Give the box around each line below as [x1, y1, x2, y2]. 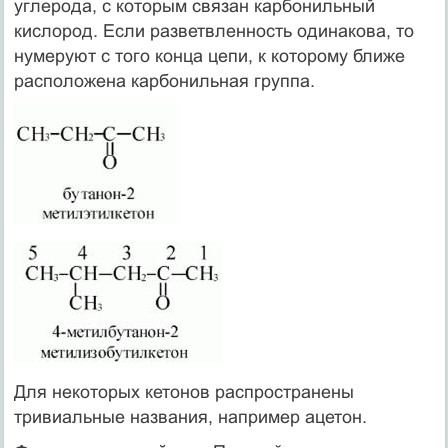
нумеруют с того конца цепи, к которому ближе [13, 45, 405, 66]
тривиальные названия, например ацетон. [13, 406, 367, 427]
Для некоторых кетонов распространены [13, 381, 354, 402]
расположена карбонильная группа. [13, 70, 315, 91]
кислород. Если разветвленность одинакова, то [13, 20, 414, 41]
